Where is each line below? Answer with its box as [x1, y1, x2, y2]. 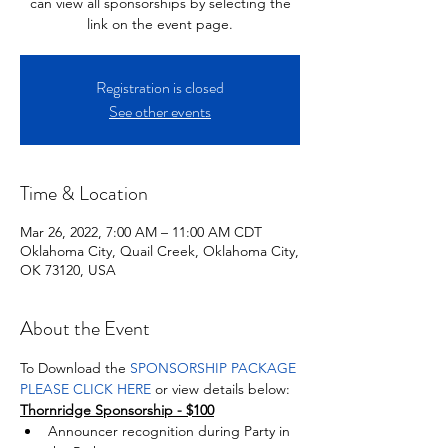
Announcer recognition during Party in [48, 422, 294, 440]
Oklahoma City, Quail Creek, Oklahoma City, [20, 242, 299, 260]
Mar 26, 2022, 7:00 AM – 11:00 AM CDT [20, 223, 262, 241]
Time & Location [20, 179, 148, 208]
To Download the [20, 359, 130, 377]
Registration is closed [96, 76, 224, 99]
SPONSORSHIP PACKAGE [130, 359, 300, 377]
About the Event [20, 314, 150, 343]
